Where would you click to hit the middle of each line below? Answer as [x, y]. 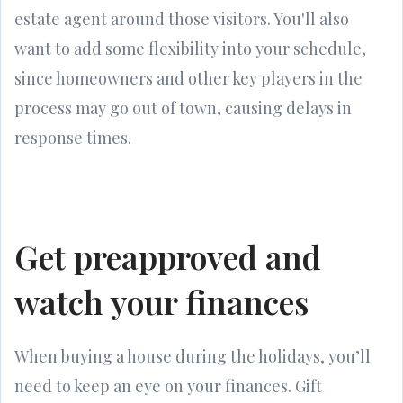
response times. [73, 137]
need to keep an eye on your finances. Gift [168, 385]
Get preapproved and [168, 256]
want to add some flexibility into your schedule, [190, 48]
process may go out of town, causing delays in [183, 107]
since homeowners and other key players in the [188, 78]
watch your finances [161, 301]
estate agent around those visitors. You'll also [182, 18]
